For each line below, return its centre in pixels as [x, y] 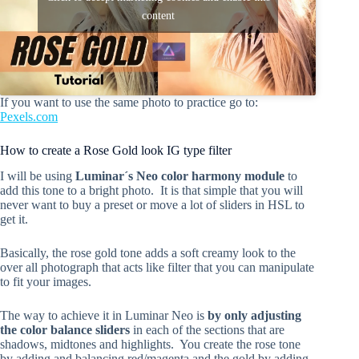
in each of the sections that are [207, 330]
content [158, 15]
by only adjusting [254, 316]
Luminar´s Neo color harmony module [180, 176]
